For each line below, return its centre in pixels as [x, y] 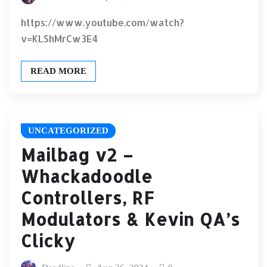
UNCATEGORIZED [68, 131]
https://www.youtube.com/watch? [103, 22]
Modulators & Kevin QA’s [131, 219]
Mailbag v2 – [77, 155]
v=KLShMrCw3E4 [59, 38]
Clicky [48, 240]
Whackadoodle [87, 176]
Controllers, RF [87, 198]
